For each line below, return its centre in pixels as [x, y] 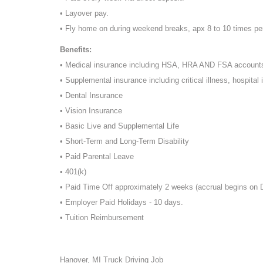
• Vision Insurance [91, 110]
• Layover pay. [84, 13]
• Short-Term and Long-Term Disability [124, 141]
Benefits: [76, 49]
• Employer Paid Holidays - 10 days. [122, 202]
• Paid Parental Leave [97, 156]
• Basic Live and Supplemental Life [119, 126]
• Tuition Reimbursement [102, 217]
